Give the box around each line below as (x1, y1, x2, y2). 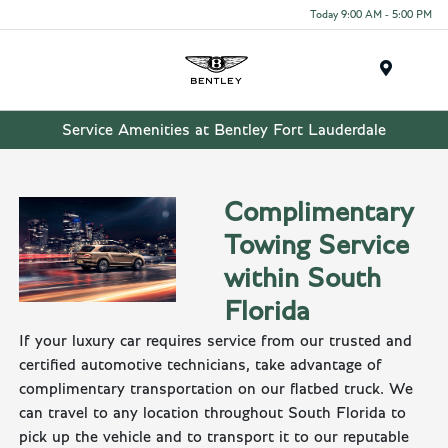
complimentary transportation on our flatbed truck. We (19, 381, 414, 398)
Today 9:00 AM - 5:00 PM (310, 8, 432, 20)
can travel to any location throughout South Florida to (19, 405, 407, 422)
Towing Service (224, 232, 409, 261)
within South (224, 265, 381, 294)
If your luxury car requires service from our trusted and (19, 333, 413, 350)
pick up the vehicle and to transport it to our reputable (19, 429, 410, 446)
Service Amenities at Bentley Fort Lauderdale (62, 121, 386, 138)
